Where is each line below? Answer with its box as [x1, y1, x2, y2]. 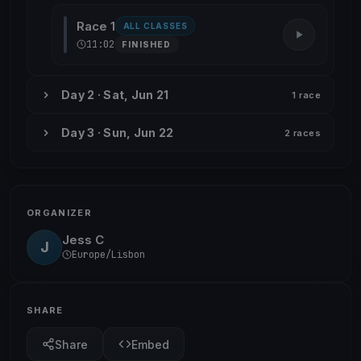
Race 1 [77, 18, 115, 34]
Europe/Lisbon [72, 247, 145, 261]
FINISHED [122, 39, 172, 49]
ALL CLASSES [122, 21, 188, 31]
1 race [292, 89, 321, 101]
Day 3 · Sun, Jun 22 [61, 126, 174, 139]
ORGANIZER [27, 207, 92, 218]
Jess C [62, 231, 104, 247]
